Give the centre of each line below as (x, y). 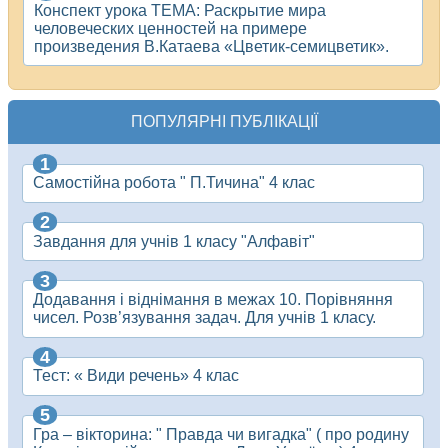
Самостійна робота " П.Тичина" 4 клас (174, 183)
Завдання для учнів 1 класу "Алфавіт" (174, 241)
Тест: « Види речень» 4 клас (136, 376)
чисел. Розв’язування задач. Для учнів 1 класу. (204, 317)
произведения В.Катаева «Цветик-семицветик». (211, 46)
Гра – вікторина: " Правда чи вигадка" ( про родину (221, 434)
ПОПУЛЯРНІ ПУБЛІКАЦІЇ (224, 122)
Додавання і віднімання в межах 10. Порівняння (213, 299)
